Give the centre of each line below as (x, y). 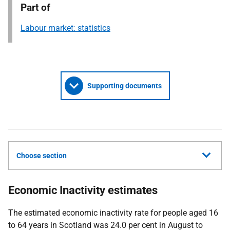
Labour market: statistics (65, 28)
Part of (35, 7)
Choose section (42, 156)
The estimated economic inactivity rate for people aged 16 (113, 213)
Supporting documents (124, 86)
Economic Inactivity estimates (83, 190)
